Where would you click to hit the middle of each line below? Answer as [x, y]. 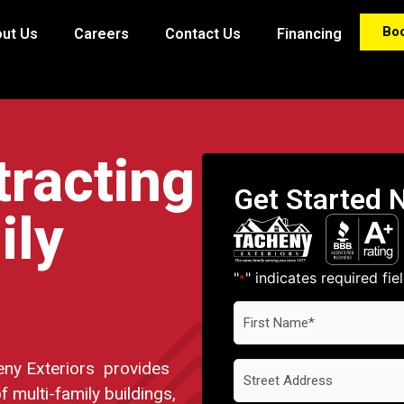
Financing [309, 34]
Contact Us [203, 34]
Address [262, 369]
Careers [101, 34]
